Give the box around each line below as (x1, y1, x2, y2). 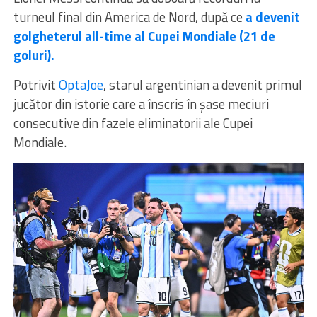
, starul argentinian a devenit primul (103, 74, 302, 95)
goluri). (13, 45, 54, 65)
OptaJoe (58, 74, 103, 95)
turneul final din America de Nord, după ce (13, 6, 246, 27)
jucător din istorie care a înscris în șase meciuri (13, 93, 269, 114)
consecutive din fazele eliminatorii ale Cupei (13, 113, 253, 133)
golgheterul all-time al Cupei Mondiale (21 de (13, 25, 275, 46)
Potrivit (13, 74, 59, 95)
